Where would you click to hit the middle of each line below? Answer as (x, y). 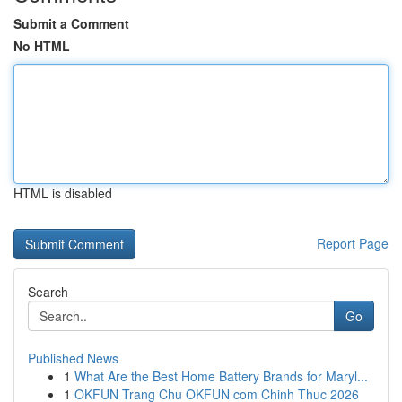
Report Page (353, 243)
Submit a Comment (71, 23)
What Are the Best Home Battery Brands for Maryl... (221, 376)
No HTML (42, 46)
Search (48, 292)
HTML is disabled (63, 193)
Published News (73, 358)
